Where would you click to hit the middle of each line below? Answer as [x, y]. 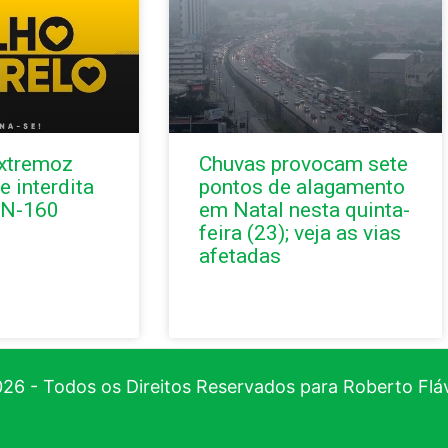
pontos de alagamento [301, 186]
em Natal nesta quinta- [304, 209]
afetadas [239, 255]
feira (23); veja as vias [299, 232]
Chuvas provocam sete [303, 163]
